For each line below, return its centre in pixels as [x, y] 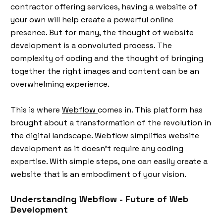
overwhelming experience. [61, 84]
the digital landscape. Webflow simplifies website [105, 135]
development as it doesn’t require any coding [97, 148]
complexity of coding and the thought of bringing [107, 58]
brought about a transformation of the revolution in [111, 122]
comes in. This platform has [150, 110]
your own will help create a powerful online [92, 19]
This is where [36, 110]
